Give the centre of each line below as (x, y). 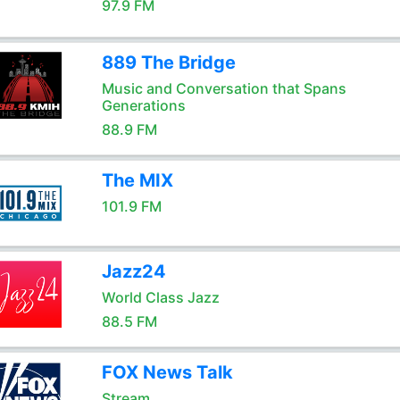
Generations (143, 105)
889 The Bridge (168, 62)
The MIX (137, 180)
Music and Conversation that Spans (224, 88)
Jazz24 (133, 271)
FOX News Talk (167, 372)
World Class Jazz (160, 297)
